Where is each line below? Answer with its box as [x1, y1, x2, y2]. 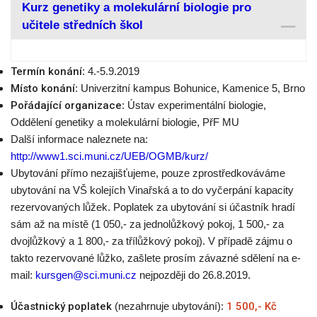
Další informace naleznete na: [11, 133, 148, 145]
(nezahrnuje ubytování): [112, 300, 226, 312]
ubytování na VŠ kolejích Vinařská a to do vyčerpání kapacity [11, 184, 294, 196]
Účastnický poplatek [11, 300, 112, 313]
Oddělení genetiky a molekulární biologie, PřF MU [11, 116, 239, 128]
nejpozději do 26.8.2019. [137, 269, 250, 281]
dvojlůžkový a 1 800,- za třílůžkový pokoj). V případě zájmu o [11, 235, 292, 247]
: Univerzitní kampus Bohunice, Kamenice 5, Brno [75, 82, 305, 94]
